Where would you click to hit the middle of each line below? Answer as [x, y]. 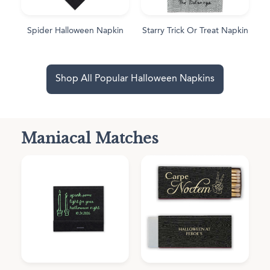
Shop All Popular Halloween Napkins [135, 79]
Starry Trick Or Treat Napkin [195, 30]
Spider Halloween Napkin [75, 30]
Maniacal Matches [90, 138]
